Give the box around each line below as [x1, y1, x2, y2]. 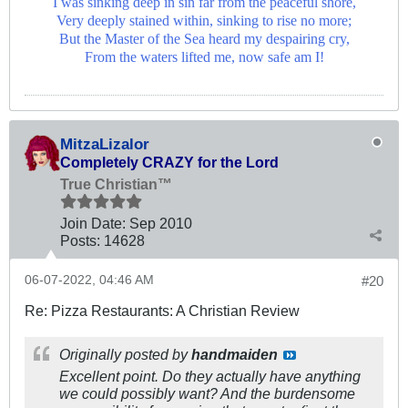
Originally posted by [59, 345, 191, 362]
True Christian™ [60, 175, 172, 192]
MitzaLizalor [60, 134, 149, 153]
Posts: [60, 231, 100, 249]
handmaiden [191, 345, 278, 362]
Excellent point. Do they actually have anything [59, 367, 361, 384]
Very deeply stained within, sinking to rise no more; [56, 12, 352, 29]
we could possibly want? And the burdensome [59, 384, 355, 402]
